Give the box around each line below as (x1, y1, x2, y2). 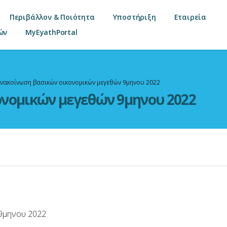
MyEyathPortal (25, 27, 78, 37)
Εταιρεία (174, 12, 207, 22)
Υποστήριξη (112, 12, 156, 22)
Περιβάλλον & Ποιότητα (9, 12, 95, 22)
